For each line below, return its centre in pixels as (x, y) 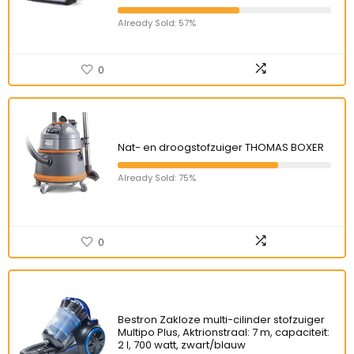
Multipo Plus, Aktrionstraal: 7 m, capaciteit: (224, 332)
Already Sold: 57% (157, 23)
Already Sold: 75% (157, 178)
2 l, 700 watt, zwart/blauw (182, 345)
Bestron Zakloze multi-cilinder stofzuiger (221, 320)
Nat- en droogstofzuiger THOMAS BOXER (221, 147)
